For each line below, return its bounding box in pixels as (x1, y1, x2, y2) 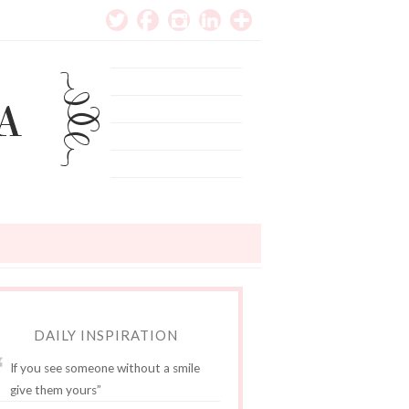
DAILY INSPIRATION (34, 327, 178, 343)
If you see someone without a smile (10, 361, 200, 375)
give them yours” (10, 383, 101, 397)
